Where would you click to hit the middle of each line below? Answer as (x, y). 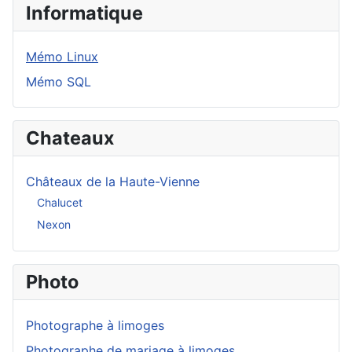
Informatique (84, 13)
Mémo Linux (62, 57)
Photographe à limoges (95, 325)
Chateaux (70, 138)
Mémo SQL (59, 82)
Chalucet (60, 202)
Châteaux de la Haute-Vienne (113, 181)
